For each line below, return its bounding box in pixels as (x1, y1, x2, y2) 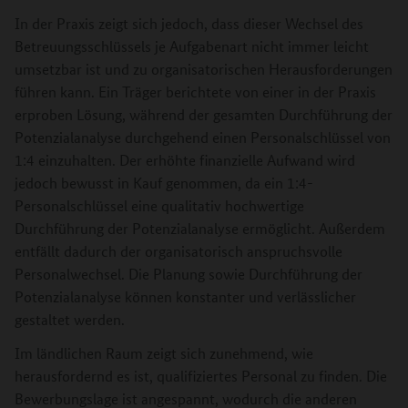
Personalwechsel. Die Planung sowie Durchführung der (15, 263, 362, 283)
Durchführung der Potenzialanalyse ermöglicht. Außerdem (15, 218, 385, 238)
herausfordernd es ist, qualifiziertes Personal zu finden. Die (15, 365, 387, 385)
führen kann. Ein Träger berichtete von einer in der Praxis (15, 81, 376, 101)
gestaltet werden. (15, 309, 125, 329)
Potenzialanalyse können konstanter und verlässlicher (15, 286, 356, 306)
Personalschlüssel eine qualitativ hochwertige (15, 195, 304, 215)
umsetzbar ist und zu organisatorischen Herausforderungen (15, 58, 393, 78)
